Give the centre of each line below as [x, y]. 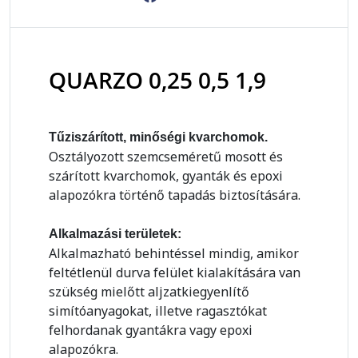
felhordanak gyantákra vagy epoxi [151, 330]
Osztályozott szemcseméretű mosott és [166, 157]
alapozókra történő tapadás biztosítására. [175, 195]
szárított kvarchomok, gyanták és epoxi [166, 176]
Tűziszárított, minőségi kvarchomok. [158, 137]
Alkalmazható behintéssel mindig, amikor [174, 254]
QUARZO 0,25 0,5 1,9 [157, 80]
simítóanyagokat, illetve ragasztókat [158, 311]
